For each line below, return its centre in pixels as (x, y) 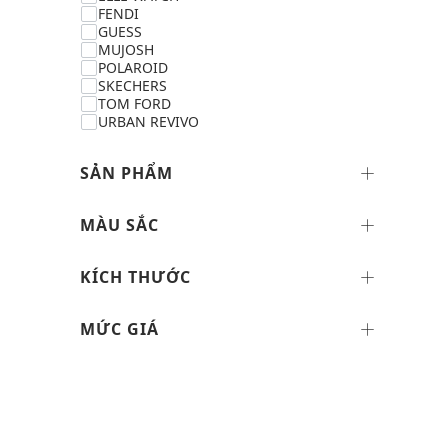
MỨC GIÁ (119, 329)
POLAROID (133, 67)
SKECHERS (132, 85)
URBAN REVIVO (148, 121)
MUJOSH (126, 49)
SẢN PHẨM (126, 173)
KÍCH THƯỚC (135, 277)
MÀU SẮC (119, 225)
